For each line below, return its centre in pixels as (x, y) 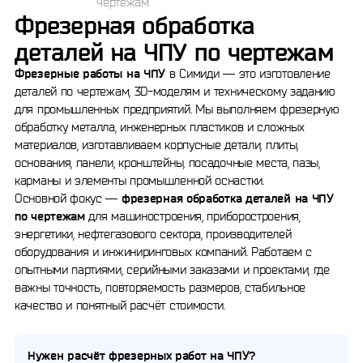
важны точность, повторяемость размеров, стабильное (160, 287)
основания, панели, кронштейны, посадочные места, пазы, (167, 162)
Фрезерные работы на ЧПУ (90, 73)
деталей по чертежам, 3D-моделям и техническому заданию (175, 91)
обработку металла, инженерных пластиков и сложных (160, 127)
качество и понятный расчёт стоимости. (120, 305)
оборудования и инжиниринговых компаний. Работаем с (164, 252)
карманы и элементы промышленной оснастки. (139, 180)
